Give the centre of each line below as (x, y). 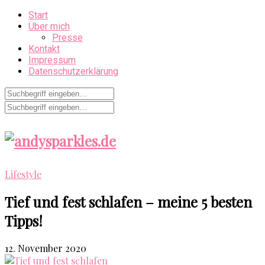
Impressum (52, 60)
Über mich (49, 26)
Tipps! (24, 220)
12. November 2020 (46, 248)
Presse (67, 38)
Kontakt (44, 49)
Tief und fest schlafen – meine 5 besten (128, 201)
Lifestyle (23, 174)
